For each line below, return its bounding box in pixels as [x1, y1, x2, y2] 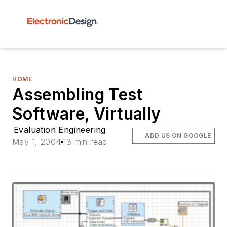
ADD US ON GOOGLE [145, 132, 211, 139]
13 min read [63, 137, 107, 147]
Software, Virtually [12, 104, 161, 124]
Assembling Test [12, 85, 143, 104]
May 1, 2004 [12, 137, 61, 147]
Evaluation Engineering [14, 125, 106, 135]
